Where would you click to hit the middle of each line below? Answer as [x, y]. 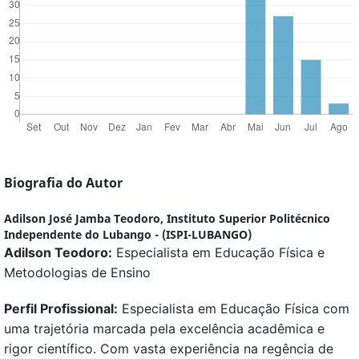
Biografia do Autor [63, 183]
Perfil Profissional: [61, 309]
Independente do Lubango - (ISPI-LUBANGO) [128, 235]
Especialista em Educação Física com [234, 309]
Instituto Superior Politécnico [248, 219]
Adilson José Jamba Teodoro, [85, 219]
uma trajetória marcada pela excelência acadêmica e [164, 329]
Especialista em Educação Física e [218, 253]
